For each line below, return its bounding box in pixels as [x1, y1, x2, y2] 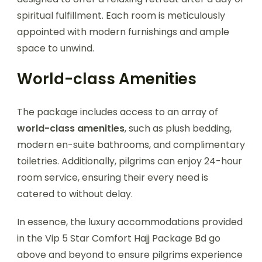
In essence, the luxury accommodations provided [17, 215, 243, 229]
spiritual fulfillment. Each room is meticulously [17, 8, 225, 22]
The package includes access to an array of [17, 105, 218, 119]
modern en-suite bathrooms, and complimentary [17, 137, 245, 151]
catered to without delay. [17, 187, 133, 201]
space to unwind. [17, 41, 94, 55]
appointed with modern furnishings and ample [17, 25, 229, 39]
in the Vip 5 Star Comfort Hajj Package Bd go [17, 231, 220, 245]
